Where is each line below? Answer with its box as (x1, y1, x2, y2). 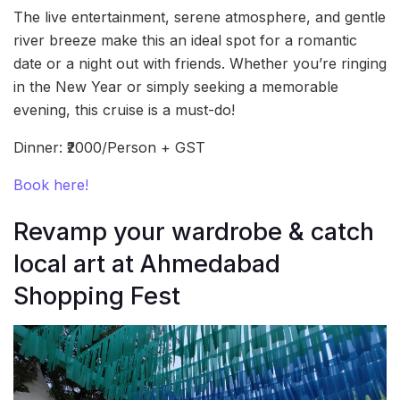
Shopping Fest (13, 281, 180, 312)
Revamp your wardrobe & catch (13, 217, 374, 247)
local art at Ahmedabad (13, 249, 280, 279)
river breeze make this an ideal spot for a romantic (13, 30, 357, 49)
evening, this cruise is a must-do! (13, 100, 235, 119)
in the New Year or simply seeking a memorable (13, 77, 338, 96)
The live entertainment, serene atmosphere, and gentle (13, 7, 386, 26)
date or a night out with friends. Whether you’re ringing (13, 54, 387, 72)
